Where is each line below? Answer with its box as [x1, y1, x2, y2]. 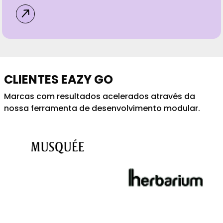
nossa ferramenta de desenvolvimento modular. [4, 103, 200, 114]
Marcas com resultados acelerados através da [4, 91, 195, 103]
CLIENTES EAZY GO [4, 71, 113, 88]
